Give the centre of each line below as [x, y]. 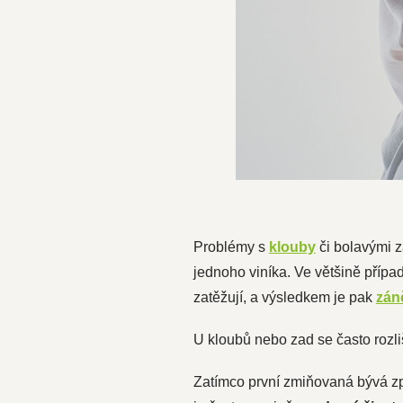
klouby [292, 247]
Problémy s [231, 247]
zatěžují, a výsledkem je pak [284, 297]
